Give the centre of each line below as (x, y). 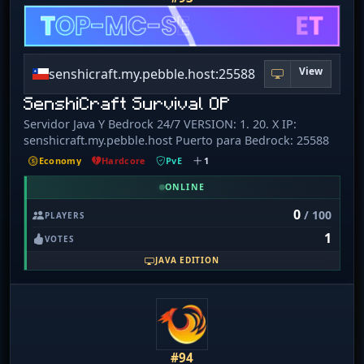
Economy (60, 161)
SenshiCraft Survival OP (127, 103)
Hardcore (123, 161)
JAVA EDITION (187, 260)
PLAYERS (65, 215)
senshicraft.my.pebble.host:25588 (152, 74)
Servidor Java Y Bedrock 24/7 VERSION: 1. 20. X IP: (160, 123)
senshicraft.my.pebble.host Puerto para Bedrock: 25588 (176, 140)
